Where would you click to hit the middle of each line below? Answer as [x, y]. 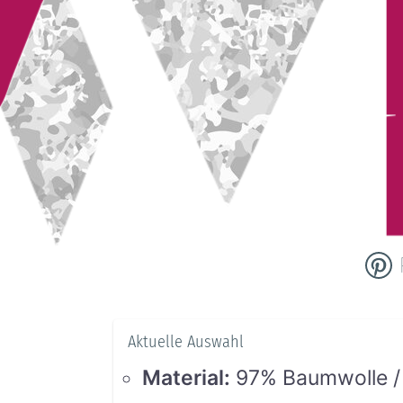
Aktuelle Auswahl [186, 341]
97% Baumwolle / [318, 377]
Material [184, 377]
